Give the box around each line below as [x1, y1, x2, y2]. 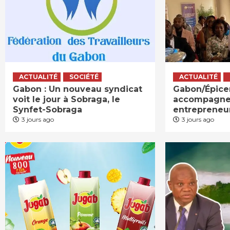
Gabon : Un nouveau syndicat [13, 84, 142, 94]
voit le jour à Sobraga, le [13, 94, 120, 104]
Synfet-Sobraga [13, 104, 82, 114]
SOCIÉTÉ [69, 72, 99, 81]
